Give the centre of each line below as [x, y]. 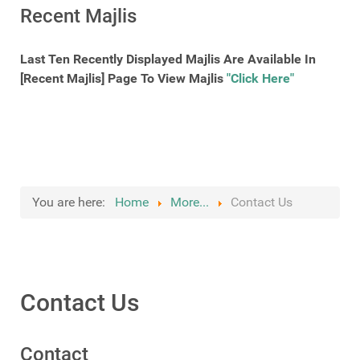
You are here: [72, 202]
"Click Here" [260, 79]
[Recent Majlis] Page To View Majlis [123, 79]
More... [190, 202]
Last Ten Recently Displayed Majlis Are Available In [168, 59]
